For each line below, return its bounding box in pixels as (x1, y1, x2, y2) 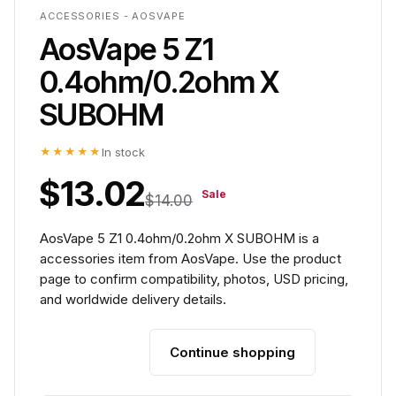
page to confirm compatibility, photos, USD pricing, (40, 270, 348, 287)
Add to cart (60, 345, 129, 360)
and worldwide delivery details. (40, 291, 226, 308)
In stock (102, 145, 145, 159)
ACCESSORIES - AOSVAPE (40, 10, 186, 22)
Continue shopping (170, 344, 295, 361)
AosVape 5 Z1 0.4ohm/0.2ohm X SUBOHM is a (40, 230, 319, 247)
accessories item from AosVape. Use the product (40, 250, 341, 267)
